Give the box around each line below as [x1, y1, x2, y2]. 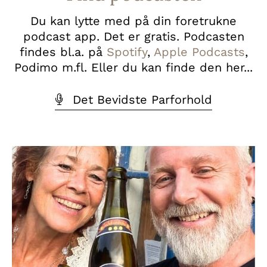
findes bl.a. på [19, 44, 107, 59]
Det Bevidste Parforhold [73, 92, 212, 107]
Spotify [106, 44, 147, 59]
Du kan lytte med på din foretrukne [30, 13, 237, 28]
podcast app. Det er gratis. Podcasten [23, 29, 244, 44]
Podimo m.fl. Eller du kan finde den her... [14, 60, 253, 74]
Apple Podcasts [153, 44, 245, 59]
